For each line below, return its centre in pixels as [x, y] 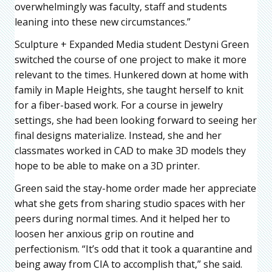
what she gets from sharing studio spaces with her [130, 203]
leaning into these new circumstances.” [103, 22]
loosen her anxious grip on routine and [104, 233]
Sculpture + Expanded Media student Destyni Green [132, 44]
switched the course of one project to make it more [131, 59]
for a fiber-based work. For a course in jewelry [119, 105]
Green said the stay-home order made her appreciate [135, 188]
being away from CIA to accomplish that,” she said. [128, 264]
